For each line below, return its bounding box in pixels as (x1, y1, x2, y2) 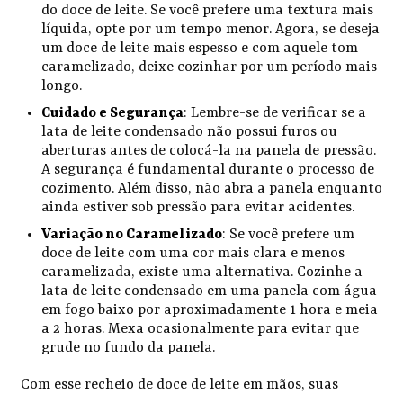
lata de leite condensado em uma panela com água (40, 283, 377, 300)
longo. (40, 78, 82, 95)
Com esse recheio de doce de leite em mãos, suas (21, 376, 339, 393)
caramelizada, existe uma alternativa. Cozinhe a (40, 264, 363, 282)
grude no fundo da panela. (40, 340, 215, 357)
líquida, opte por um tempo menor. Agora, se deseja (40, 22, 380, 39)
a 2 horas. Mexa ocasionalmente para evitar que (40, 321, 359, 338)
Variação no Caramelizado (40, 227, 222, 244)
